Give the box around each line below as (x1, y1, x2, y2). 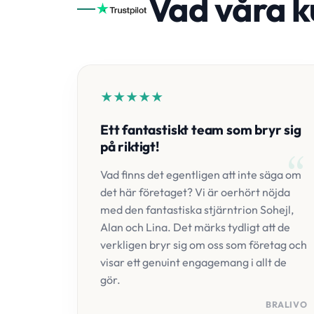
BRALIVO (265, 299, 308, 310)
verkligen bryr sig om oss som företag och (100, 238, 307, 252)
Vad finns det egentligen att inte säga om (100, 168, 301, 182)
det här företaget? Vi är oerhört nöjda (100, 185, 290, 199)
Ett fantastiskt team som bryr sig (100, 121, 301, 138)
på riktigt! (100, 138, 159, 155)
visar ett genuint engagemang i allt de (100, 255, 287, 269)
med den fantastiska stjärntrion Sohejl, (100, 203, 294, 217)
